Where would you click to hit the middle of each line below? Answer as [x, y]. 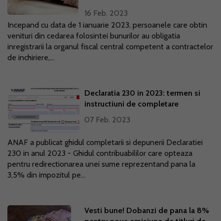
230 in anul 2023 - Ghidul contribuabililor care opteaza [100, 153]
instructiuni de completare [132, 104]
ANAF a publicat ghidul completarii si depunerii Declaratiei [105, 142]
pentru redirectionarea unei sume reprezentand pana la [101, 164]
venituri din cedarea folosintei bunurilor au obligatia [94, 36]
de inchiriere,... [31, 57]
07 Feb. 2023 [108, 120]
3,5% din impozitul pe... [46, 175]
